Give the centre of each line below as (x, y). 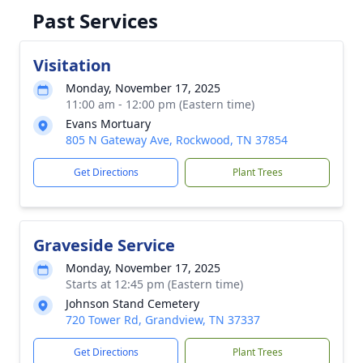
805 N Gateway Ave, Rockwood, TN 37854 (177, 140)
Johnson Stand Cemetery (132, 303)
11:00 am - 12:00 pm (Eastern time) (160, 104)
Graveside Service (104, 245)
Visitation (72, 65)
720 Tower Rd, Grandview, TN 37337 (163, 320)
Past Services (95, 21)
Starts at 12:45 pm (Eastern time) (154, 284)
